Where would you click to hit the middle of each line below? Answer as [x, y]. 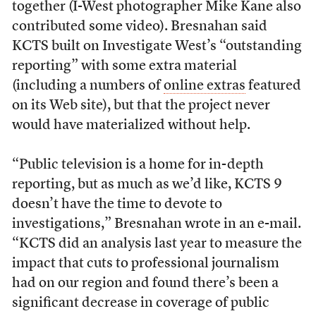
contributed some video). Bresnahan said [139, 27]
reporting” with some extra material [124, 66]
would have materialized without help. [131, 126]
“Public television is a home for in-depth [138, 165]
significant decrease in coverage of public [140, 303]
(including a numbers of [87, 86]
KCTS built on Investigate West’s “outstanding [157, 47]
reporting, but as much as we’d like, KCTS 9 [147, 185]
